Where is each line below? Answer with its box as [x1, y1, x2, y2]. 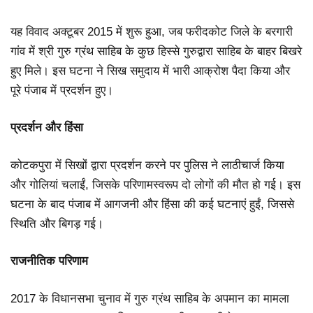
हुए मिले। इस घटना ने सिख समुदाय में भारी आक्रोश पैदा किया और [10, 64, 290, 78]
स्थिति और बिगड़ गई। [10, 217, 103, 231]
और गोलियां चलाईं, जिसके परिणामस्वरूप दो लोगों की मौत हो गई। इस [10, 177, 300, 191]
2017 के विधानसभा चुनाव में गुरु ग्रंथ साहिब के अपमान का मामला [10, 291, 289, 305]
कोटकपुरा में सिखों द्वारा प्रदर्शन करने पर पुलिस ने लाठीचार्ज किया [10, 158, 284, 172]
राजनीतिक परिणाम [10, 254, 88, 268]
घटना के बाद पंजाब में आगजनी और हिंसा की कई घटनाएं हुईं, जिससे [10, 197, 294, 211]
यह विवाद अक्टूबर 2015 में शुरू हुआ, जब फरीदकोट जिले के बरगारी [10, 24, 293, 38]
